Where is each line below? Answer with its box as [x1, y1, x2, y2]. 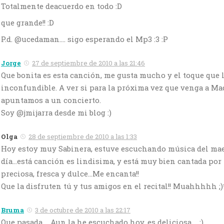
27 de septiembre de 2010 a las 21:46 [32, 58, 145, 67]
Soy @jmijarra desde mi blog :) [1, 107, 111, 117]
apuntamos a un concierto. [1, 94, 101, 105]
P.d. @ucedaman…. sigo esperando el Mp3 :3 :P [1, 33, 168, 44]
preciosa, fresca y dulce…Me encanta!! [1, 168, 139, 178]
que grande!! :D [1, 17, 54, 27]
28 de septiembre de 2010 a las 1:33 [28, 131, 137, 141]
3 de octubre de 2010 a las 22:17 [35, 205, 130, 214]
